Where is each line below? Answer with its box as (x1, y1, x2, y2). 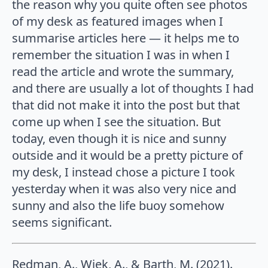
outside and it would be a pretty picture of (12, 147, 243, 164)
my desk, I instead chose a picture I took (12, 164, 235, 181)
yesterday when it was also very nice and (12, 181, 236, 197)
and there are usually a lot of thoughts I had (12, 80, 254, 97)
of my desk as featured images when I (12, 13, 223, 30)
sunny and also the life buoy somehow (12, 197, 224, 214)
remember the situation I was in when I (12, 47, 230, 63)
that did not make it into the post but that (12, 97, 240, 114)
